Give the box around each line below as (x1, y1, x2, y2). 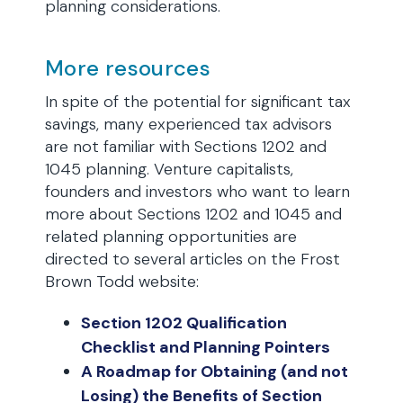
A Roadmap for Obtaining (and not (81, 361, 348, 382)
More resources (45, 54, 211, 82)
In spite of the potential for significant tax (45, 91, 351, 112)
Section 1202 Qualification (81, 312, 287, 334)
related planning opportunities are (45, 226, 297, 247)
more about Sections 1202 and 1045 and (45, 203, 342, 225)
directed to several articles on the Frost (45, 248, 340, 270)
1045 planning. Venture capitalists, (45, 158, 293, 180)
